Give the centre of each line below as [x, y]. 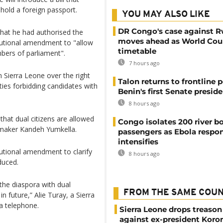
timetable [137, 51]
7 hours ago [144, 63]
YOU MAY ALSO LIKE [166, 15]
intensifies [138, 142]
